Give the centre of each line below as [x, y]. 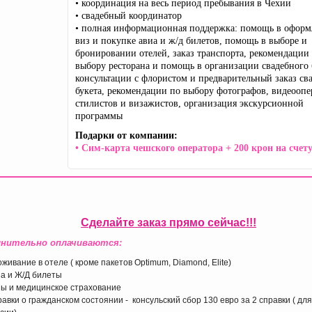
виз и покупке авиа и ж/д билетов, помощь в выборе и [191, 41]
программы [99, 116]
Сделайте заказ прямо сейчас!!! [169, 223]
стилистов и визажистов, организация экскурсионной [189, 103]
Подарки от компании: [126, 135]
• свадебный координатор [128, 16]
